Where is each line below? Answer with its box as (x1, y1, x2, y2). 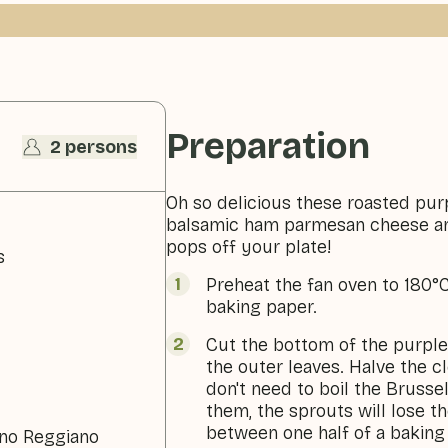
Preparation (166, 125, 371, 168)
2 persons (50, 135, 138, 158)
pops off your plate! (166, 236, 332, 258)
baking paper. (206, 296, 318, 318)
